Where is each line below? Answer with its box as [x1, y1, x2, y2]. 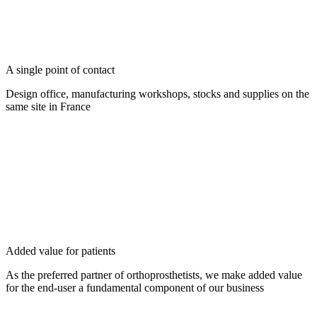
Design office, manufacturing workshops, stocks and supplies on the [6, 87, 309, 100]
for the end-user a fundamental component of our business [6, 281, 264, 294]
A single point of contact [6, 63, 115, 76]
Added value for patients [6, 244, 115, 257]
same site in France [6, 100, 91, 113]
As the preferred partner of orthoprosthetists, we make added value [6, 268, 302, 281]
